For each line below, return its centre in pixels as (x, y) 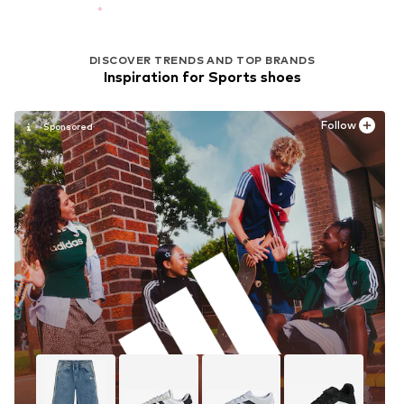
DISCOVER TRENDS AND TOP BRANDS (202, 60)
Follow (339, 125)
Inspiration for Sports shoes (202, 77)
